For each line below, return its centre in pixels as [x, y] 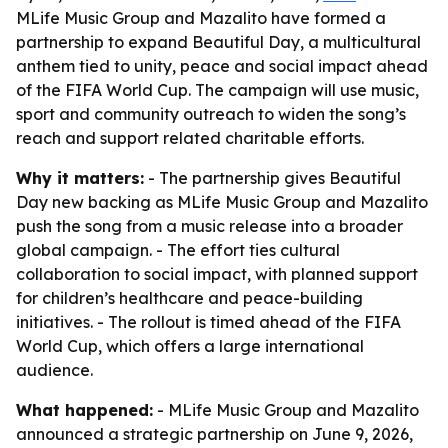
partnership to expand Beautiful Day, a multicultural [218, 42]
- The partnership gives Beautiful [272, 178]
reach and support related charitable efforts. [190, 138]
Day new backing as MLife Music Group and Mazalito [222, 202]
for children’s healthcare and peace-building [189, 298]
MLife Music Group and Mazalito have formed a [201, 18]
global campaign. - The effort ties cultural [178, 250]
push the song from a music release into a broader [209, 226]
